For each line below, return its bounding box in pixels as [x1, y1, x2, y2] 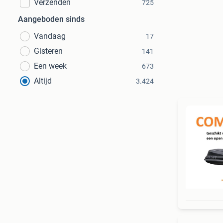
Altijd [34, 76, 52, 86]
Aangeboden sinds [18, 14, 85, 24]
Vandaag [34, 31, 66, 41]
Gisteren [34, 46, 63, 56]
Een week [34, 61, 67, 71]
